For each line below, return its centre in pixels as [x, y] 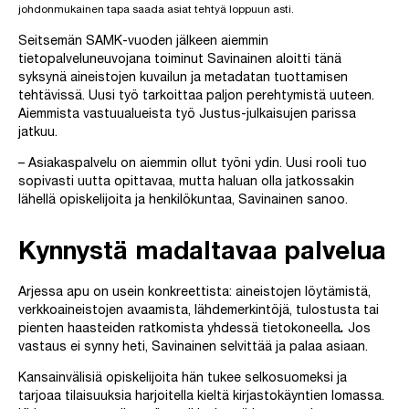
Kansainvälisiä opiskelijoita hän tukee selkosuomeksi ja [183, 379]
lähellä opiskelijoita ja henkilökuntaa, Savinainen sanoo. [183, 201]
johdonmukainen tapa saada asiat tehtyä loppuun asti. [156, 10]
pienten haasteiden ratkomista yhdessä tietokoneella [179, 330]
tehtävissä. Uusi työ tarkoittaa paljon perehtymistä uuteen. [196, 97]
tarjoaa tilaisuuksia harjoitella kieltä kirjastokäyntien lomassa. [201, 398]
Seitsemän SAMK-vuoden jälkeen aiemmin [143, 42]
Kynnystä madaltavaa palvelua [202, 254]
